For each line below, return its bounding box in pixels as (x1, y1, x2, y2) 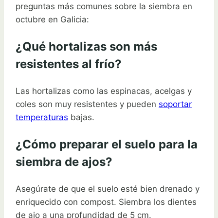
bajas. (68, 112, 94, 123)
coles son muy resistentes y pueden (16, 99, 159, 109)
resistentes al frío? (16, 57, 122, 72)
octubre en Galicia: (16, 15, 89, 25)
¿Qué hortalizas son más (16, 39, 157, 54)
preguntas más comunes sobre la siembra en (16, 1, 192, 12)
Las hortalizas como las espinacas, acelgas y (16, 86, 192, 96)
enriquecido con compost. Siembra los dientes (16, 197, 197, 207)
